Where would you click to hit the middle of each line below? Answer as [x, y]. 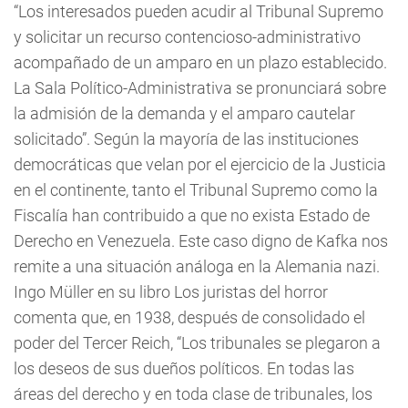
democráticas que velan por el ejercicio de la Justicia [200, 164]
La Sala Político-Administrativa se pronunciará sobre [200, 88]
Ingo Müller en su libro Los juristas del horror [171, 292]
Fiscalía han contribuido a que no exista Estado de [192, 215]
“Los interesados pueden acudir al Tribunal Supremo [199, 11]
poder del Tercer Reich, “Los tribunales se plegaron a [197, 343]
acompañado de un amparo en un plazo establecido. [200, 62]
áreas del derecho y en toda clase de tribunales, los [193, 394]
